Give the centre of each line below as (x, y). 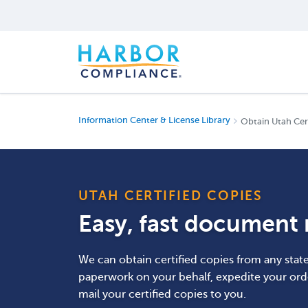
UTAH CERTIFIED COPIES (171, 196)
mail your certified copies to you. (162, 294)
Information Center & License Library (154, 120)
